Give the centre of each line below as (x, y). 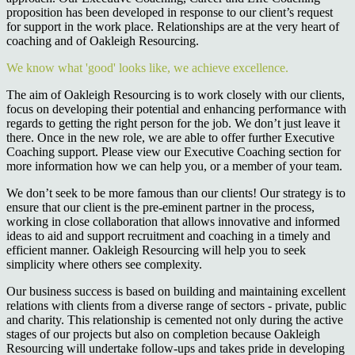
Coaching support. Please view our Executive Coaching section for (174, 151)
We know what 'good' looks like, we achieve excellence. (147, 67)
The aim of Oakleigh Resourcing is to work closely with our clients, (176, 94)
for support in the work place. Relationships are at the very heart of (173, 26)
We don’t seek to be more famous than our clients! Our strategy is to (176, 193)
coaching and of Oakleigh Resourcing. (103, 40)
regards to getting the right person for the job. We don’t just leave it (173, 123)
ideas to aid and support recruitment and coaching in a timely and (168, 235)
